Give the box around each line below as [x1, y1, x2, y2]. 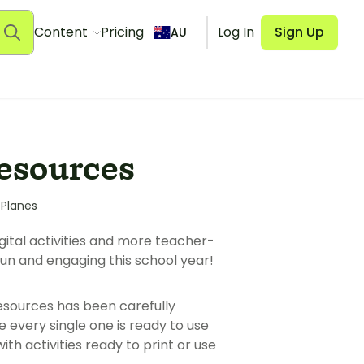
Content [33, 23, 91, 41]
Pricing [100, 23, 144, 41]
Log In [218, 23, 254, 41]
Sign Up [275, 23, 324, 41]
